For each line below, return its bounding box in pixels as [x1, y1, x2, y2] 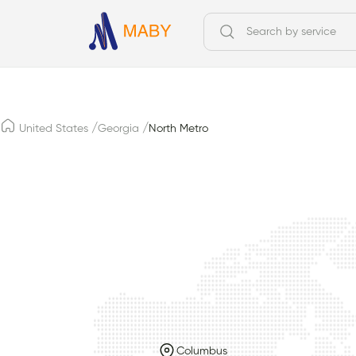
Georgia [98, 122, 139, 134]
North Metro [149, 122, 208, 134]
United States [19, 122, 88, 134]
